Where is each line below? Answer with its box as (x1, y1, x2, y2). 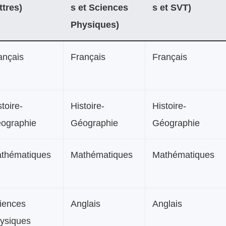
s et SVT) (152, 2, 191, 13)
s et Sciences (71, 2, 128, 13)
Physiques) (71, 19, 119, 30)
